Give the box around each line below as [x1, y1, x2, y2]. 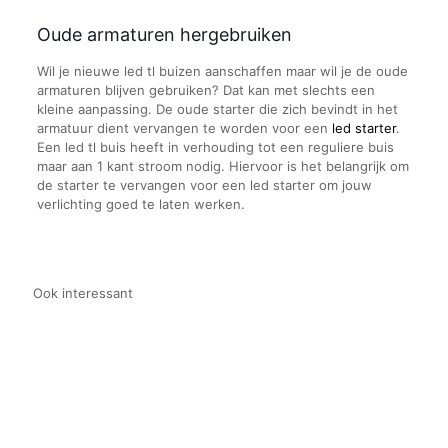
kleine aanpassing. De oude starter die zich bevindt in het [36, 100, 398, 117]
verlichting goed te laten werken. [36, 195, 245, 212]
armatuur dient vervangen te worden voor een [36, 119, 332, 136]
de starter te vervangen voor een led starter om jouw [36, 176, 372, 193]
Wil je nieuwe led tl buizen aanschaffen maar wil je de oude [36, 62, 408, 79]
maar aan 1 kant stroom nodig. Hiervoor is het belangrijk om [36, 157, 409, 174]
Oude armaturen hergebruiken [36, 23, 292, 45]
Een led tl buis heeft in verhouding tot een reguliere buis [36, 138, 394, 155]
